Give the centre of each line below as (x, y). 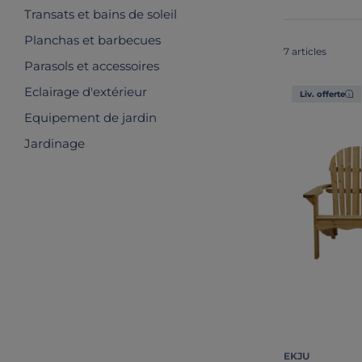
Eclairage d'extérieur (86, 92)
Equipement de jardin (90, 118)
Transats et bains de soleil (101, 14)
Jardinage (55, 143)
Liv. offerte (322, 94)
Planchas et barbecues (93, 40)
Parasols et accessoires (92, 66)
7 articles (305, 51)
